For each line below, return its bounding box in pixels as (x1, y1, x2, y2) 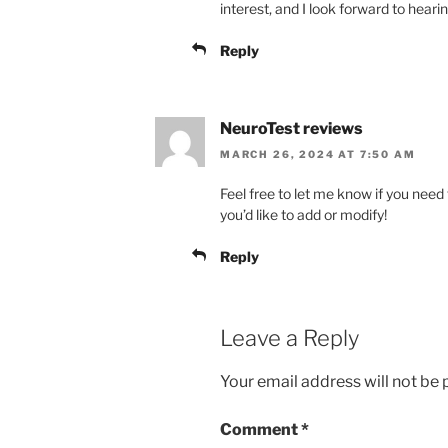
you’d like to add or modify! (220, 206, 387, 224)
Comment (220, 419, 301, 439)
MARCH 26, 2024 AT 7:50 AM (220, 148, 416, 161)
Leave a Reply (220, 325, 359, 352)
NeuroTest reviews (220, 118, 363, 138)
